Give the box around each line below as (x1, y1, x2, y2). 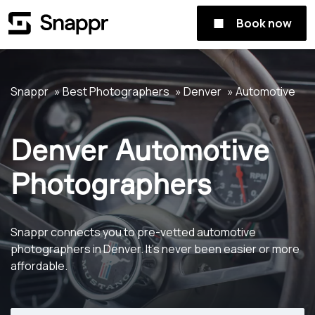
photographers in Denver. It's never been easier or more (11, 241, 300, 257)
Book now (236, 15, 292, 31)
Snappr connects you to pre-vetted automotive (11, 224, 256, 240)
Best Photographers (63, 84, 169, 99)
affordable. (11, 258, 67, 274)
